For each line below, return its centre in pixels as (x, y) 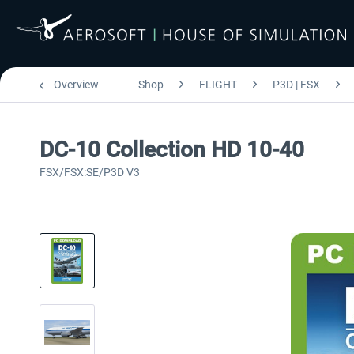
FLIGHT (218, 85)
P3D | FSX (296, 85)
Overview (76, 85)
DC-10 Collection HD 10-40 (172, 150)
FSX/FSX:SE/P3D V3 (90, 172)
